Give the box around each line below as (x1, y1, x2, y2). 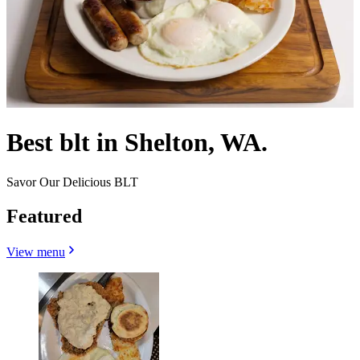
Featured (6, 205, 82, 227)
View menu (6, 244, 65, 259)
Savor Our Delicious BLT (6, 174, 138, 189)
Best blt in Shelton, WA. (6, 128, 268, 157)
